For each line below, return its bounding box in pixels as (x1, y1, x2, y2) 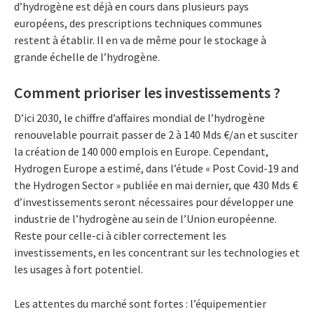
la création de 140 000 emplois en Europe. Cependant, (14, 144, 268, 158)
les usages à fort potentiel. (14, 261, 143, 276)
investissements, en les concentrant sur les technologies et (14, 245, 300, 259)
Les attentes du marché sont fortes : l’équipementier (14, 296, 266, 310)
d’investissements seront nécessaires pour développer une (14, 194, 294, 209)
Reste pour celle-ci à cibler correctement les (14, 228, 226, 243)
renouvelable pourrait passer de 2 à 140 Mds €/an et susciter (14, 127, 298, 142)
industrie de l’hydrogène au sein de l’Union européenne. (14, 211, 277, 226)
